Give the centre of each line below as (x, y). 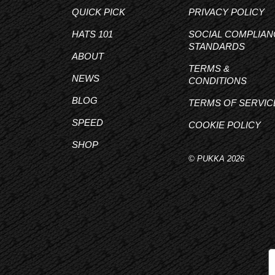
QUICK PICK (99, 12)
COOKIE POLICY (225, 125)
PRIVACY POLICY (227, 12)
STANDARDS (217, 46)
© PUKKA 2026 (216, 159)
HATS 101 (92, 34)
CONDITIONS (218, 81)
